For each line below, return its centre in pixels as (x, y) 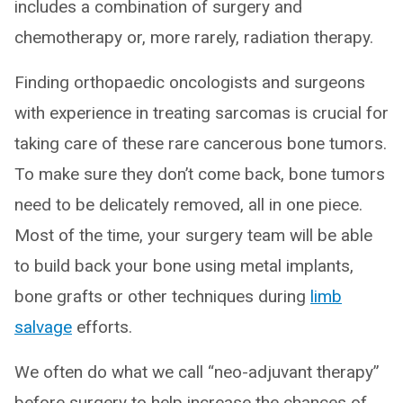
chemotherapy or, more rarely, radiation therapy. (194, 37)
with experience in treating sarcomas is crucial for (201, 113)
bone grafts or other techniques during (162, 296)
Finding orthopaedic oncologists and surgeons (190, 82)
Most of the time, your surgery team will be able (193, 235)
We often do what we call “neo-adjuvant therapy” (197, 372)
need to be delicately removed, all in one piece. (188, 205)
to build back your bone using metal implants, (184, 266)
